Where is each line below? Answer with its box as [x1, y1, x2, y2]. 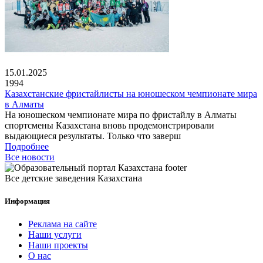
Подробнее [5, 141, 49, 151]
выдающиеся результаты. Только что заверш [5, 130, 181, 141]
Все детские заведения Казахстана [5, 173, 142, 183]
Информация [5, 197, 50, 206]
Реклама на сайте [28, 219, 97, 230]
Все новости [5, 151, 55, 162]
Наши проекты [28, 240, 88, 251]
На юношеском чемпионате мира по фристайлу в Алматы [5, 109, 237, 120]
